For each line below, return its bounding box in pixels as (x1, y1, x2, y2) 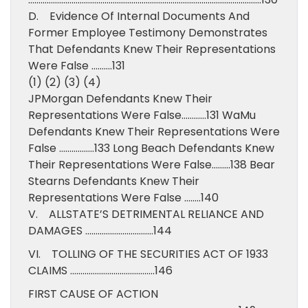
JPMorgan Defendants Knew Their (28, 91, 212, 107)
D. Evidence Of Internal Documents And (28, 8, 250, 24)
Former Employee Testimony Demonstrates (28, 25, 267, 41)
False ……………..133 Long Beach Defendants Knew (28, 140, 274, 156)
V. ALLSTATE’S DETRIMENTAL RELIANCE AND (28, 206, 264, 222)
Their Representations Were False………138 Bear (28, 157, 275, 173)
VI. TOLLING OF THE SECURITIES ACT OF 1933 (28, 246, 268, 262)
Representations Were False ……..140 (28, 190, 219, 206)
